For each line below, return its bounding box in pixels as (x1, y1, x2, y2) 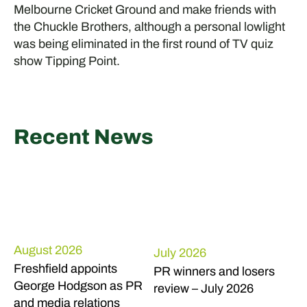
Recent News (13, 125, 153, 148)
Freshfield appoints (13, 261, 117, 275)
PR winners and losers (153, 265, 275, 279)
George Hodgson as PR (13, 278, 143, 293)
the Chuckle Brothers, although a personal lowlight (13, 19, 285, 34)
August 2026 (13, 243, 82, 257)
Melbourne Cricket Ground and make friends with (13, 2, 276, 16)
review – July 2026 (153, 282, 254, 296)
